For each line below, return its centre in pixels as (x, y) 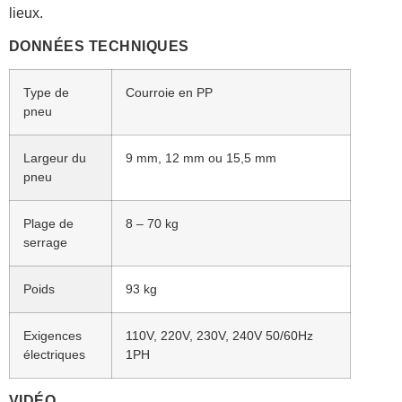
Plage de (48, 223)
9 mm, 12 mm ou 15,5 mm (201, 157)
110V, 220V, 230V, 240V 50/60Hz (219, 335)
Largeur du (54, 157)
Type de (46, 92)
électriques (54, 354)
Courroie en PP (169, 92)
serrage (45, 242)
